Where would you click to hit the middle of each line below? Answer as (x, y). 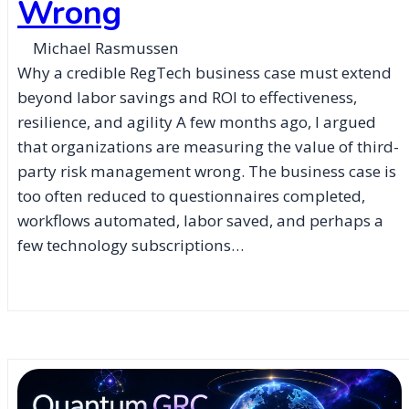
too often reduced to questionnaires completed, (191, 195)
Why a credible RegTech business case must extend (204, 72)
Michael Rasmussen (106, 47)
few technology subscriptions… (131, 245)
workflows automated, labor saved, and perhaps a (200, 220)
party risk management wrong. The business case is (207, 171)
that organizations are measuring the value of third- (208, 146)
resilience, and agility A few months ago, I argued (197, 121)
